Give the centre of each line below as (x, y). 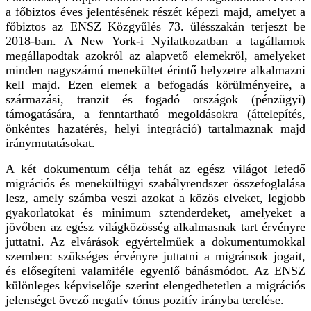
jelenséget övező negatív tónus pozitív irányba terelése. (145, 300)
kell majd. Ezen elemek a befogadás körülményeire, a (155, 84)
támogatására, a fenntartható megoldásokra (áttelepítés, (155, 114)
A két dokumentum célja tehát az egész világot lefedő (155, 168)
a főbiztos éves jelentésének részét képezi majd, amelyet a (155, 11)
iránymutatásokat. (50, 143)
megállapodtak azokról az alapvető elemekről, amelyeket (155, 55)
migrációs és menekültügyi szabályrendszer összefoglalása (155, 183)
